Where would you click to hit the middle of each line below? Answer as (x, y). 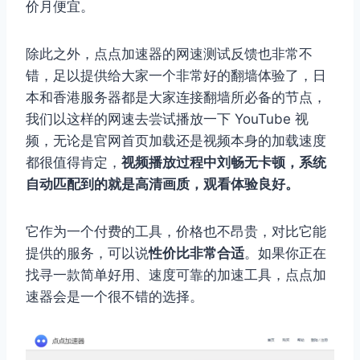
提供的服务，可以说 (87, 254)
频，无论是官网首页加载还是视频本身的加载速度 (176, 141)
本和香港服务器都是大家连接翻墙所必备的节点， (176, 98)
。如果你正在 (285, 254)
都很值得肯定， (74, 163)
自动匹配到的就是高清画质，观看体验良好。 (162, 184)
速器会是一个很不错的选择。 (115, 297)
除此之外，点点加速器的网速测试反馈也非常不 (169, 54)
